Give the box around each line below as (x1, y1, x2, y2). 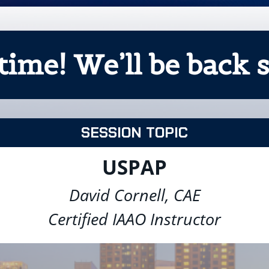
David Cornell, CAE (68, 183, 201, 206)
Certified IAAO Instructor (48, 207, 221, 230)
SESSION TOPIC (81, 123, 188, 142)
